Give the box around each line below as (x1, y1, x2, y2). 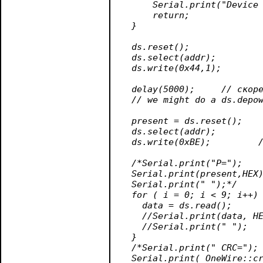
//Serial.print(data (121, 210, 242, 221)
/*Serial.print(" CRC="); (121, 242, 258, 253)
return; (121, 9, 190, 21)
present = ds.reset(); (121, 115, 242, 126)
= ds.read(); (163, 200, 232, 211)
